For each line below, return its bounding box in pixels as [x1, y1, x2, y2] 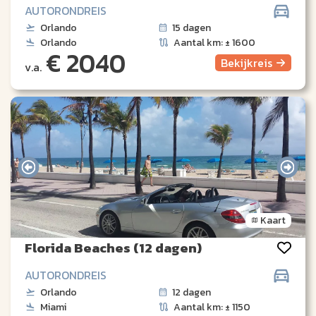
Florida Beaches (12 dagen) [25, 237, 202, 258]
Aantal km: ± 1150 [174, 299, 250, 315]
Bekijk [221, 54, 253, 71]
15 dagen [172, 20, 211, 35]
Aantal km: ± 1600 [174, 35, 255, 50]
